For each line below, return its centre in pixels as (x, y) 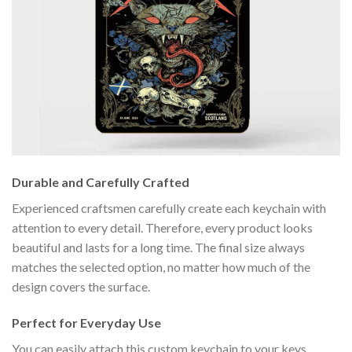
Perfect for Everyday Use (86, 323)
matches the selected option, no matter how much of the (161, 267)
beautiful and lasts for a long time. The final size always (158, 247)
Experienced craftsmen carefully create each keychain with (169, 208)
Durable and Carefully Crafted (101, 182)
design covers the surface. (81, 287)
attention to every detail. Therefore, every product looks (162, 228)
